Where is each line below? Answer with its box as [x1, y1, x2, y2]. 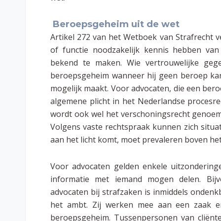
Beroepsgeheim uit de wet [53, 18, 180, 30]
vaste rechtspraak [83, 121, 153, 132]
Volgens [50, 121, 80, 132]
